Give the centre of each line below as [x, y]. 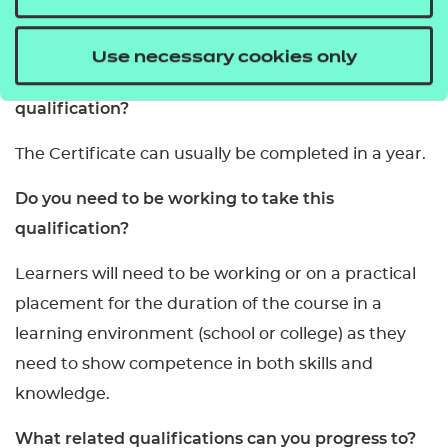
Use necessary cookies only [224, 58]
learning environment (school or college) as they [210, 334]
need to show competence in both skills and [194, 364]
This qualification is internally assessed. [173, 34]
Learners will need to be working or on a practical [215, 274]
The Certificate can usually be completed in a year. [220, 154]
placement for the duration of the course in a [198, 304]
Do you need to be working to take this [174, 198]
